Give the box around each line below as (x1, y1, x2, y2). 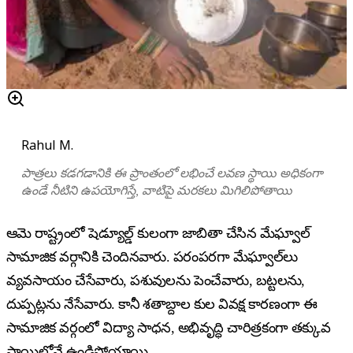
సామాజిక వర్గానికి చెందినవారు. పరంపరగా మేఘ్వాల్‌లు (6, 248, 298, 265)
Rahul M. (21, 136, 74, 154)
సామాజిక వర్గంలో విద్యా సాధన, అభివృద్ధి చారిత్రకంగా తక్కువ (6, 319, 331, 336)
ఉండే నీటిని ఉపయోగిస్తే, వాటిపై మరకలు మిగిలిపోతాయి (21, 183, 293, 197)
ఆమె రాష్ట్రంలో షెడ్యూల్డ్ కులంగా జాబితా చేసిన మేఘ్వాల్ (6, 225, 310, 241)
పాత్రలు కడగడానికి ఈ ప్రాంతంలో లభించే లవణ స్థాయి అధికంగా (21, 165, 324, 180)
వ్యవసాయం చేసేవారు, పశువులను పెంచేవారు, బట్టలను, (6, 272, 305, 288)
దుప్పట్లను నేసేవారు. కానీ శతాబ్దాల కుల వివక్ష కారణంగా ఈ (6, 295, 318, 312)
